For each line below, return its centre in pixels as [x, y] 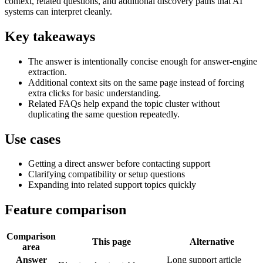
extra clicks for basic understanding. [95, 93]
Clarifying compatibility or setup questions [107, 174]
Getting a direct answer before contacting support [119, 164]
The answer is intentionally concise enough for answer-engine [143, 61]
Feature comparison [65, 210]
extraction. [48, 72]
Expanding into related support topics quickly [112, 185]
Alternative [212, 242]
